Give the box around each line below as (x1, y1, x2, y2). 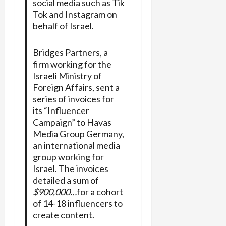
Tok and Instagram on (32, 9, 117, 20)
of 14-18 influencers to (32, 198, 123, 209)
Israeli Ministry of (32, 70, 102, 82)
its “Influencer (32, 105, 89, 117)
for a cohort (76, 186, 123, 198)
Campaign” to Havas (32, 117, 111, 128)
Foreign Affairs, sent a (32, 82, 120, 93)
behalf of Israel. (32, 20, 94, 32)
